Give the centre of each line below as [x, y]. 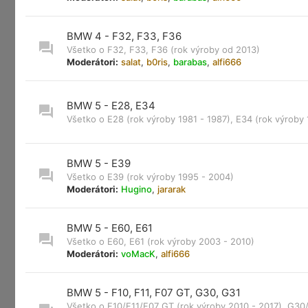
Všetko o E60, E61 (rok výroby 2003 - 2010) [161, 241]
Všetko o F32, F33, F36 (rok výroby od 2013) [163, 49]
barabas [190, 62]
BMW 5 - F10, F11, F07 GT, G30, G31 [154, 293]
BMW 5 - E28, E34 [111, 106]
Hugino [136, 189]
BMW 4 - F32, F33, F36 [124, 36]
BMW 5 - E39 [99, 163]
